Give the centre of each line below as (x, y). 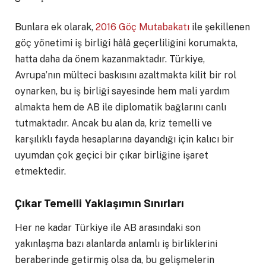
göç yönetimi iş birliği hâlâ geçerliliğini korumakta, (126, 43)
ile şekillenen (220, 27)
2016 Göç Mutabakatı (142, 27)
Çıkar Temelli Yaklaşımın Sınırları (99, 203)
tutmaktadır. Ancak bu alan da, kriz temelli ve (113, 123)
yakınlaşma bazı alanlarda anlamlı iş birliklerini (116, 244)
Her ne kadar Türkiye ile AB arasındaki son (108, 228)
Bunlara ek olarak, (55, 27)
